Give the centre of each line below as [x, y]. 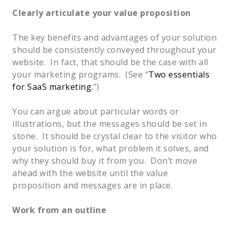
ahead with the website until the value [90, 173]
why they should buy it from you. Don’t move [105, 160]
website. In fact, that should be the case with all [110, 62]
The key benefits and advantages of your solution [114, 37]
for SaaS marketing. [53, 87]
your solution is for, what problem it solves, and [111, 148]
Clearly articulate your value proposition [102, 13]
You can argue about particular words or [96, 111]
